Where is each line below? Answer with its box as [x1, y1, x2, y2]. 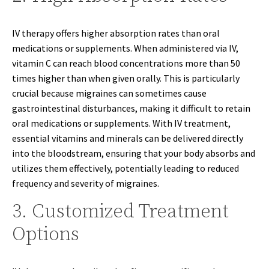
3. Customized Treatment [12, 200, 229, 224]
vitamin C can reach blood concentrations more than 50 [12, 57, 240, 69]
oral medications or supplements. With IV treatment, [12, 117, 231, 129]
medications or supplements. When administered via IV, [12, 42, 238, 54]
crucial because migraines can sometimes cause [12, 87, 207, 99]
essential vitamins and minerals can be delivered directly [12, 132, 243, 144]
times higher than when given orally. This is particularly [12, 72, 240, 84]
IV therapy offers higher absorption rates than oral [12, 27, 220, 39]
